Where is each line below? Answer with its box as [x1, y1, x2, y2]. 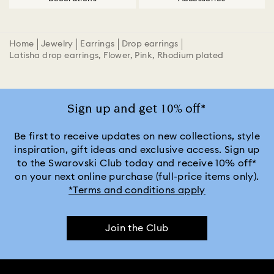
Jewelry [40, 40, 73, 49]
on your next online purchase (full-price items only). [15, 172, 259, 182]
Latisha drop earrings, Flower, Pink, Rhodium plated [9, 51, 224, 61]
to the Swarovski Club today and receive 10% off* [17, 158, 257, 169]
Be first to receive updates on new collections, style [13, 131, 261, 142]
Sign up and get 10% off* [67, 100, 207, 118]
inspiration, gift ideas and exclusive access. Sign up [14, 145, 260, 155]
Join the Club [105, 223, 169, 234]
